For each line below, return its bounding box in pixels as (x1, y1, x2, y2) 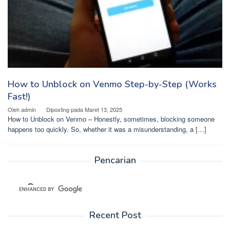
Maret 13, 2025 (85, 105, 122, 114)
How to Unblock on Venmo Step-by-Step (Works (8, 78, 217, 91)
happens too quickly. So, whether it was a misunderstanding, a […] (8, 124, 206, 135)
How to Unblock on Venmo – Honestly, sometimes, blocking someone (8, 114, 215, 124)
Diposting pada (46, 105, 85, 114)
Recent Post (89, 209, 141, 222)
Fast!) (8, 90, 31, 103)
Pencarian (94, 154, 136, 167)
